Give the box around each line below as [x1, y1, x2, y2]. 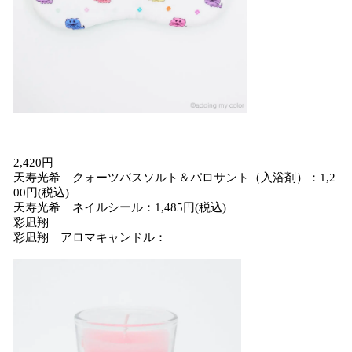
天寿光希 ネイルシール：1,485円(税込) [13, 201, 226, 214]
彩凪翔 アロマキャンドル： [13, 231, 167, 244]
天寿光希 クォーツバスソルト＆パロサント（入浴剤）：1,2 [13, 171, 335, 184]
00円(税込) [13, 186, 69, 199]
